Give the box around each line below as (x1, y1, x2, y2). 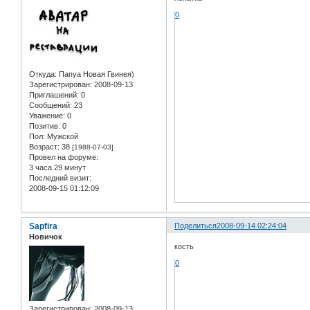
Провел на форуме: (29, 153, 98, 162)
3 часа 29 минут (29, 163, 86, 172)
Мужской (45, 132, 78, 141)
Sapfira (29, 221, 57, 232)
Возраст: (29, 143, 60, 152)
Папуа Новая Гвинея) (57, 70, 134, 79)
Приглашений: (29, 91, 79, 100)
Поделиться (174, 221, 217, 230)
